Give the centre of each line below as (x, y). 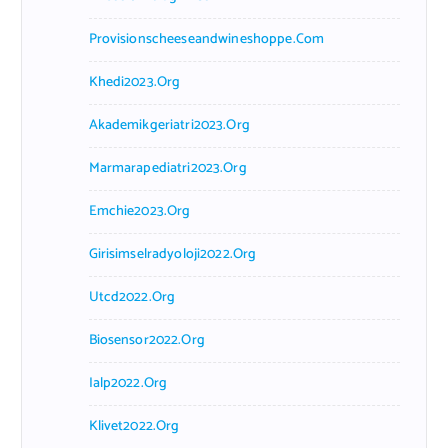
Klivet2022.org (134, 426)
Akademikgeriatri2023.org (169, 125)
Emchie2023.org (139, 211)
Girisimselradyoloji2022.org (172, 254)
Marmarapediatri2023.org (167, 168)
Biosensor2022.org (146, 340)
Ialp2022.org (128, 383)
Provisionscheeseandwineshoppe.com (206, 39)
